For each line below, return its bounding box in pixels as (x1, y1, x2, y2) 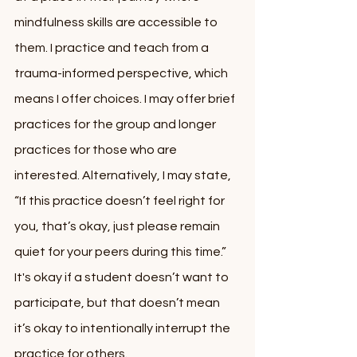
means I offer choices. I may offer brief (14, 92, 237, 105)
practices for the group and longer (14, 118, 218, 131)
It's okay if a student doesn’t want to (14, 271, 231, 284)
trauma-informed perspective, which (14, 67, 230, 80)
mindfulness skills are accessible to (14, 16, 220, 29)
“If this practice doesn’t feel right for (14, 194, 227, 207)
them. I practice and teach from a (14, 41, 211, 54)
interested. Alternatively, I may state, (14, 169, 233, 182)
